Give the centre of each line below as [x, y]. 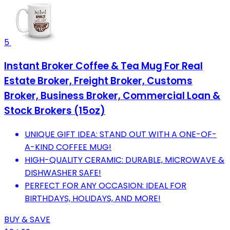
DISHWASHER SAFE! [63, 172]
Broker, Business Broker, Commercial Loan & [112, 95]
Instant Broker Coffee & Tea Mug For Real [103, 66]
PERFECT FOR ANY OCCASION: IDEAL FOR [106, 185]
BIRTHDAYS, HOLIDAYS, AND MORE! [93, 198]
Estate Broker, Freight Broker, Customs [98, 81]
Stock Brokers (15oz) [55, 110]
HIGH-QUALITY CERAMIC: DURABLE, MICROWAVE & [124, 160]
